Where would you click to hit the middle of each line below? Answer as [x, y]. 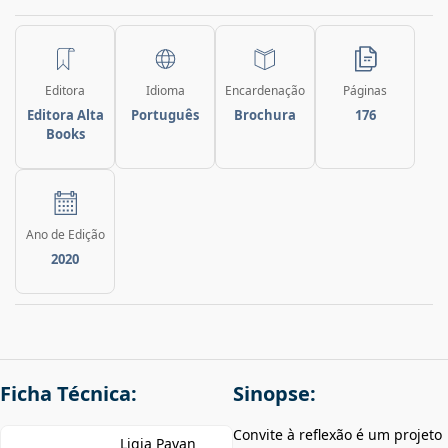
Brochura [265, 114]
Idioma [165, 90]
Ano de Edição [65, 234]
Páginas [365, 90]
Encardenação [265, 90]
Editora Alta [65, 114]
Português [165, 114]
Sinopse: [274, 393]
